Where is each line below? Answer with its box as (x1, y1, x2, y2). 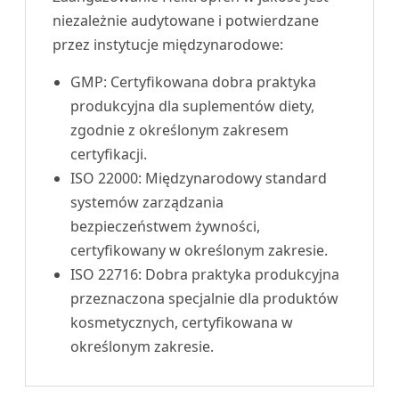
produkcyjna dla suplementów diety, (70, 96, 314, 117)
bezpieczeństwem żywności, (70, 216, 260, 237)
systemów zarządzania (70, 192, 224, 213)
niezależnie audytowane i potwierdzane (53, 11, 319, 31)
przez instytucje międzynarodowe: (53, 35, 283, 55)
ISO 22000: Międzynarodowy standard (70, 168, 327, 189)
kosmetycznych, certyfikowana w (70, 313, 293, 333)
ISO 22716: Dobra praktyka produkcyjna (70, 265, 339, 285)
